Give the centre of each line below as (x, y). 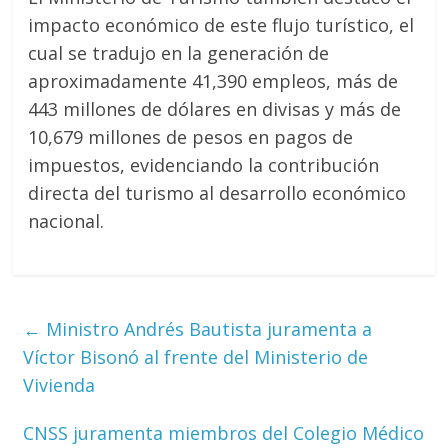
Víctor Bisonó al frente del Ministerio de (196, 356)
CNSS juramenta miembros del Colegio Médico (224, 432)
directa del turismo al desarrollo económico (217, 192)
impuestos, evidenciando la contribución (204, 164)
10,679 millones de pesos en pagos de (191, 136)
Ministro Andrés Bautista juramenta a (207, 328)
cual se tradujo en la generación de (179, 52)
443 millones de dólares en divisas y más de (215, 108)
